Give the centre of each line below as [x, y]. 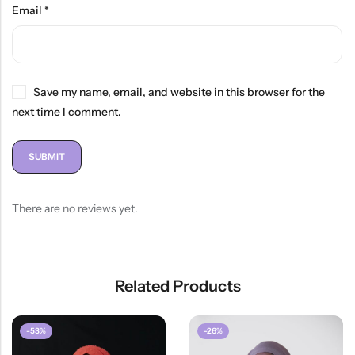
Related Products [177, 286]
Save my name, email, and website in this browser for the [179, 92]
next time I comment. [67, 112]
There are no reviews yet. [75, 209]
